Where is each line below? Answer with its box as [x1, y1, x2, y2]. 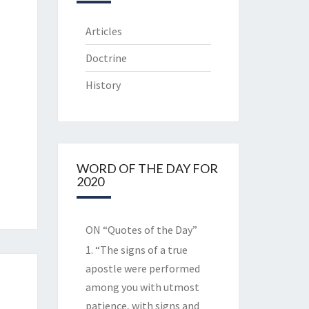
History [85, 78, 121, 92]
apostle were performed [85, 261, 200, 275]
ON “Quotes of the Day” [85, 223, 197, 237]
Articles [85, 24, 122, 38]
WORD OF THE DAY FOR [76, 161, 218, 176]
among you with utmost [85, 280, 199, 294]
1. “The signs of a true [85, 243, 188, 257]
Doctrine [85, 51, 127, 65]
